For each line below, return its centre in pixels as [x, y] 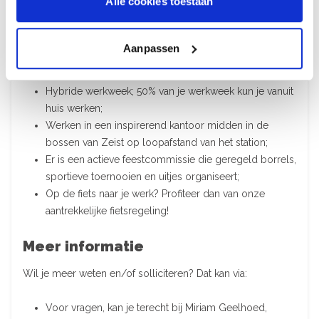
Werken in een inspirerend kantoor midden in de [157, 125]
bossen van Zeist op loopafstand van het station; [157, 142]
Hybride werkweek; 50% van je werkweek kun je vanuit [169, 91]
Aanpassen [152, 48]
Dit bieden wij [73, 30]
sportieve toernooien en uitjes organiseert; [142, 176]
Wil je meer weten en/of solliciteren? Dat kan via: [135, 273]
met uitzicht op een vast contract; [122, 74]
